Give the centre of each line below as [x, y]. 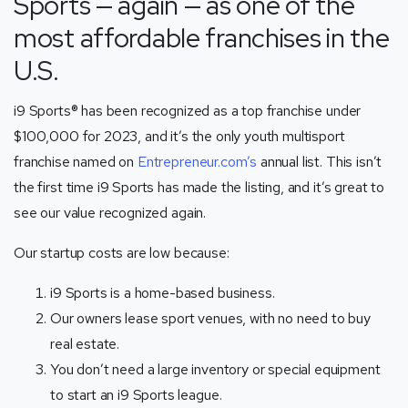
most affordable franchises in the [202, 38]
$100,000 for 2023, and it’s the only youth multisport [179, 136]
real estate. [85, 343]
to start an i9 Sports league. [136, 394]
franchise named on [76, 161]
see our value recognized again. [112, 212]
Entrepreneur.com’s [197, 161]
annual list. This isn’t [320, 161]
